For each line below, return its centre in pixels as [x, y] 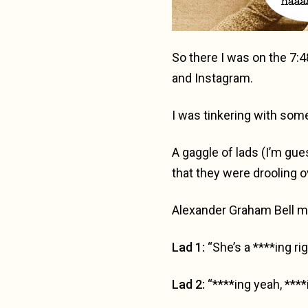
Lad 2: [188, 284]
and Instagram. [212, 78]
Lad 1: [188, 247]
